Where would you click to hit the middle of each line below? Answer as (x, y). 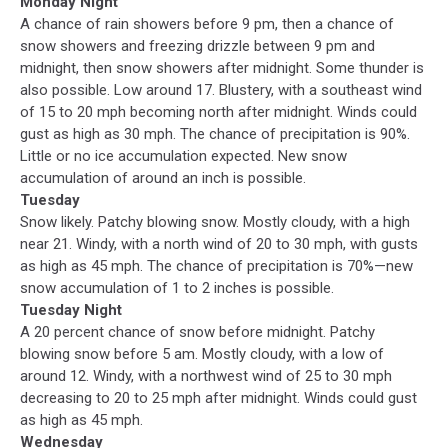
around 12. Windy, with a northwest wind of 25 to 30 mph (206, 375)
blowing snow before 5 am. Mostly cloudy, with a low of (202, 353)
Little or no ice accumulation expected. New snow (183, 155)
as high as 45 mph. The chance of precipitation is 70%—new (216, 265)
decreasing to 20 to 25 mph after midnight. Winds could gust (218, 397)
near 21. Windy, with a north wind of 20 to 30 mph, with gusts (219, 243)
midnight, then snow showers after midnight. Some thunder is (222, 67)
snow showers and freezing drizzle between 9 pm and (197, 45)
